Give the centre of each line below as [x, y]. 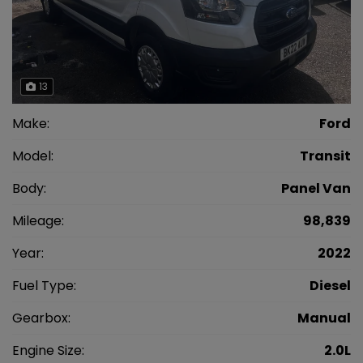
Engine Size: [48, 350]
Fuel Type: [44, 285]
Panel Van [316, 188]
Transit [325, 156]
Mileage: [38, 220]
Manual [324, 318]
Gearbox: [41, 318]
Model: [33, 156]
